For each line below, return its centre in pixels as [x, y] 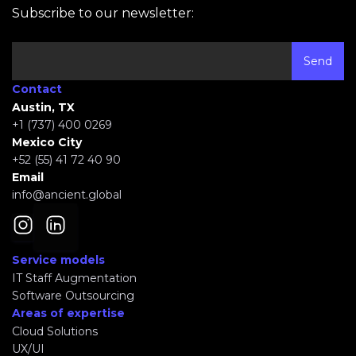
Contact [37, 89]
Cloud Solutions [55, 331]
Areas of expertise [68, 313]
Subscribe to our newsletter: [103, 14]
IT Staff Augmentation [74, 278]
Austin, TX [43, 108]
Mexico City [47, 143]
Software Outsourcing [73, 295]
